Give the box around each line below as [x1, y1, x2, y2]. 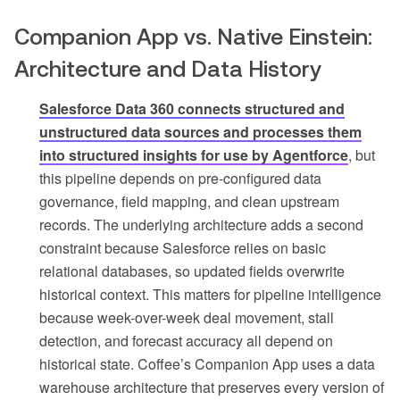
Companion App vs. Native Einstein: [14, 24, 372, 50]
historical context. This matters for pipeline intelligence [39, 284, 381, 305]
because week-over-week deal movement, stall [39, 307, 334, 329]
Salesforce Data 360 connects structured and [39, 98, 345, 120]
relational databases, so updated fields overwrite [39, 261, 345, 282]
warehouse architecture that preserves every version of [39, 377, 384, 398]
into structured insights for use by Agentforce [39, 145, 348, 166]
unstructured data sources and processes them [39, 121, 362, 143]
